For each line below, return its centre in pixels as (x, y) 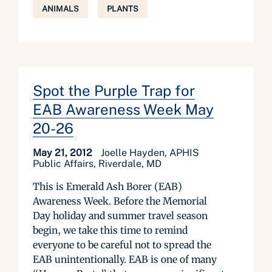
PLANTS (123, 9)
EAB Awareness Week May (123, 109)
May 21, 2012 (64, 153)
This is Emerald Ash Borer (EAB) (107, 186)
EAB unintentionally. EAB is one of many (125, 259)
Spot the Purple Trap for (114, 90)
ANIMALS (60, 9)
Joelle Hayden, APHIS (150, 153)
